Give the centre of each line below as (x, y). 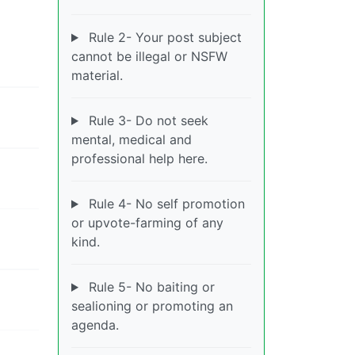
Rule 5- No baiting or (149, 287)
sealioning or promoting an (152, 306)
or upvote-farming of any (147, 223)
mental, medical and (132, 139)
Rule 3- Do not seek (146, 120)
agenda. (95, 325)
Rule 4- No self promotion (164, 204)
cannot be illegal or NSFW (149, 56)
